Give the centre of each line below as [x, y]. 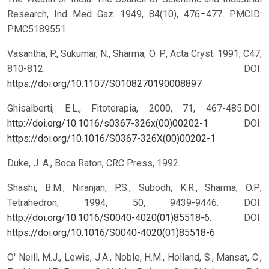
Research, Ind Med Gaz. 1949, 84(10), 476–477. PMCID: [134, 14]
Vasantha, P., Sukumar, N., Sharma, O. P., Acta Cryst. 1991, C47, [134, 54]
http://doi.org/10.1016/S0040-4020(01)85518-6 [108, 218]
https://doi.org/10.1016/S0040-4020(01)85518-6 [111, 233]
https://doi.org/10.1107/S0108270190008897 [104, 84]
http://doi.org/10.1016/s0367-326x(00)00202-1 [108, 124]
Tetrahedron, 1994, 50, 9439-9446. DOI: [134, 203]
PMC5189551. [38, 29]
